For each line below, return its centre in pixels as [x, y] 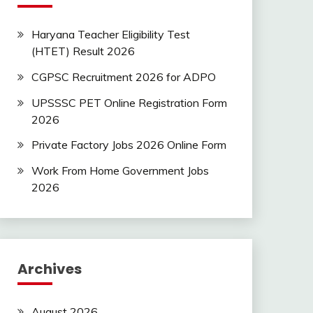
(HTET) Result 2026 [83, 51]
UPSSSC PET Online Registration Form [129, 102]
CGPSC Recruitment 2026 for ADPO [123, 77]
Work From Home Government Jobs [120, 171]
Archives [49, 269]
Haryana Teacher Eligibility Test [110, 34]
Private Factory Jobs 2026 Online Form [129, 145]
